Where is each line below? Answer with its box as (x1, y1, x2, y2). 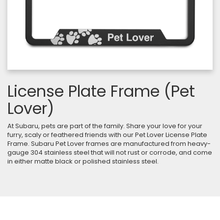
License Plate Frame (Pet (7, 80, 195, 103)
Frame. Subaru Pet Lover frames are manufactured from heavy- (7, 139, 211, 149)
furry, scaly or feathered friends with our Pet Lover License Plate (7, 130, 207, 140)
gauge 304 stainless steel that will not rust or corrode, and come (7, 148, 212, 158)
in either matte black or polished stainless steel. (7, 157, 159, 166)
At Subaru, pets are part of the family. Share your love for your (7, 121, 202, 131)
